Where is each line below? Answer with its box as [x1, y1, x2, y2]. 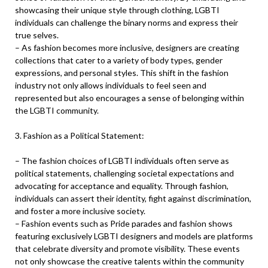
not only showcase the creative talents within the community [15, 256, 244, 266]
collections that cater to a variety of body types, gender [15, 55, 223, 65]
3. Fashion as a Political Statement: [15, 130, 144, 141]
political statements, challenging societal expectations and [15, 168, 234, 178]
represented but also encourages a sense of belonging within [15, 93, 244, 103]
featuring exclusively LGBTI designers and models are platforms [15, 231, 253, 241]
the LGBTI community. [15, 105, 99, 115]
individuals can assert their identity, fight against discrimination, [15, 193, 251, 203]
